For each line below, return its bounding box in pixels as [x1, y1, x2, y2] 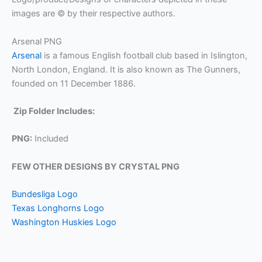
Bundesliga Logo [12, 189, 78, 200]
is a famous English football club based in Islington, [42, 50, 247, 61]
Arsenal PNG [12, 36, 62, 47]
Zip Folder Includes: [12, 106, 95, 117]
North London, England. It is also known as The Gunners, [12, 64, 240, 75]
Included [32, 133, 68, 144]
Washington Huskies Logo [12, 217, 116, 228]
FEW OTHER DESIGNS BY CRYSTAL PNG [12, 161, 180, 172]
